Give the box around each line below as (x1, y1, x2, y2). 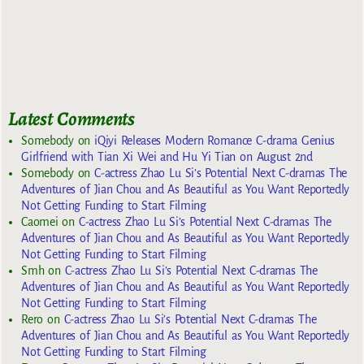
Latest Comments (8, 105, 135, 132)
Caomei (21, 214, 58, 228)
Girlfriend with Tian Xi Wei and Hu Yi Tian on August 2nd (21, 149, 313, 163)
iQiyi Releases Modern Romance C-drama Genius (94, 133, 336, 147)
